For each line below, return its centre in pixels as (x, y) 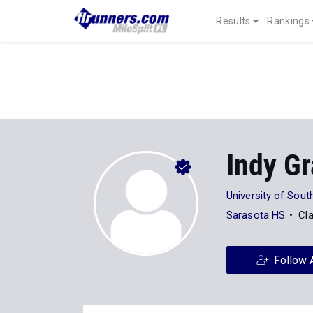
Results (233, 21)
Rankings (288, 21)
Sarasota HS (256, 215)
